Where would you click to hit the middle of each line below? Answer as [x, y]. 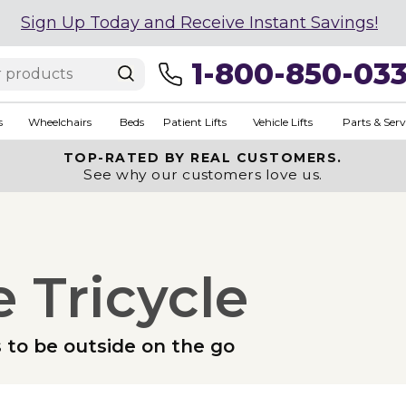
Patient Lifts [194, 121]
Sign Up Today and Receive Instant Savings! [199, 23]
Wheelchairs [59, 121]
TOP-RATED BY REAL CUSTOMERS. [203, 158]
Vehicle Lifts [282, 121]
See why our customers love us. [203, 174]
